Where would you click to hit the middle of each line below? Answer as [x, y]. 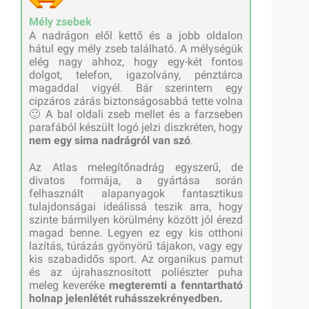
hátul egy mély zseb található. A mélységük [136, 49]
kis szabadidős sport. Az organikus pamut [136, 259]
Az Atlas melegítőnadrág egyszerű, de [136, 168]
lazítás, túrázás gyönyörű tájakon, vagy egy [136, 246]
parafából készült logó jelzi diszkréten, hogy [136, 128]
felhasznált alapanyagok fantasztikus [136, 194]
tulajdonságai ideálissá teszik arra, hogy [136, 207]
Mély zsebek [60, 22]
